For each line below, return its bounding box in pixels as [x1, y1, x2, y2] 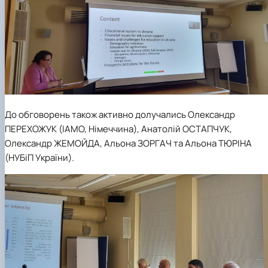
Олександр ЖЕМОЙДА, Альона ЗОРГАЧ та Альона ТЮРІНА [5, 137, 252, 150]
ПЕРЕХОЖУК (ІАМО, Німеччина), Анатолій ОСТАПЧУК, [5, 123, 232, 136]
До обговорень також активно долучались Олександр [5, 108, 235, 121]
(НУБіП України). [5, 151, 74, 165]
